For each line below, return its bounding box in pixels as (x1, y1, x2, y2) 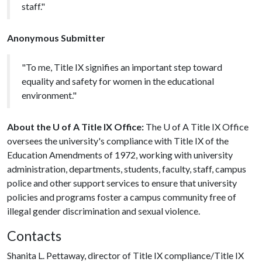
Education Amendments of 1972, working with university (7, 149, 233, 160)
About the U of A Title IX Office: (7, 120, 144, 132)
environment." (22, 89, 77, 101)
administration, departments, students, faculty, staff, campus (7, 163, 246, 174)
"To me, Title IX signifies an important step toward (22, 61, 222, 73)
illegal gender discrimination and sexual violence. (7, 205, 200, 216)
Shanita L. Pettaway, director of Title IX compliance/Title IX (7, 249, 244, 261)
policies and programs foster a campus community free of (7, 191, 236, 202)
